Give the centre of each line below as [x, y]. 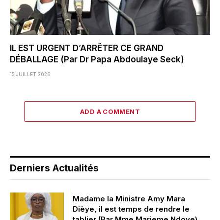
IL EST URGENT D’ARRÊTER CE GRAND [87, 48]
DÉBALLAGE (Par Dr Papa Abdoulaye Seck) [97, 60]
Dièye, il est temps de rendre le [131, 209]
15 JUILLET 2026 [30, 74]
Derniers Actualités [54, 168]
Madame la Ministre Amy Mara [129, 199]
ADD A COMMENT [110, 112]
